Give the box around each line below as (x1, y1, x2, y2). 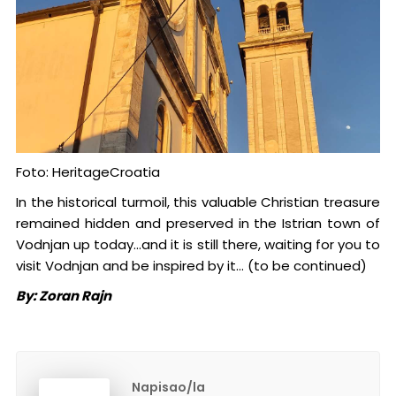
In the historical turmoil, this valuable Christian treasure (15, 192, 381, 211)
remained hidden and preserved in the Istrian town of (15, 213, 381, 232)
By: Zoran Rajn (15, 286, 111, 305)
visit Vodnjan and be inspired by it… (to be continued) (15, 255, 367, 275)
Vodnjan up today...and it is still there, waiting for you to (15, 234, 381, 254)
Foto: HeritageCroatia (15, 162, 160, 181)
